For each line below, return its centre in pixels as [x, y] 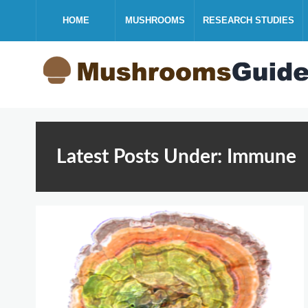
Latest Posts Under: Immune [176, 157]
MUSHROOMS [155, 20]
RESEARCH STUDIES [249, 20]
